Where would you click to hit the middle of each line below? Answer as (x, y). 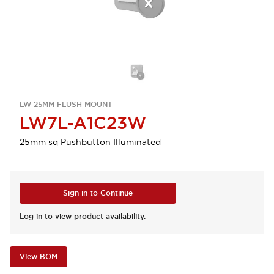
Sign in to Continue (98, 193)
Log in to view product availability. (83, 217)
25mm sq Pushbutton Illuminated (90, 142)
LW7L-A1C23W (83, 123)
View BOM (39, 257)
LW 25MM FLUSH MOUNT (66, 105)
